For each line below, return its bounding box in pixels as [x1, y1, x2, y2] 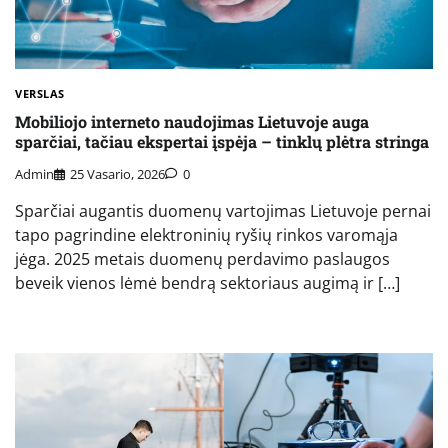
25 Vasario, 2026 [70, 165, 165, 184]
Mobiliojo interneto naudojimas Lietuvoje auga [15, 110, 369, 132]
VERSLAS [15, 85, 65, 101]
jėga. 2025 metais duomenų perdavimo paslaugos [15, 248, 390, 271]
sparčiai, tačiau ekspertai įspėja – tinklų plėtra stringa [15, 130, 429, 152]
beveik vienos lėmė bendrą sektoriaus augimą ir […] [15, 272, 400, 295]
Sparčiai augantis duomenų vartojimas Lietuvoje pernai [15, 200, 431, 223]
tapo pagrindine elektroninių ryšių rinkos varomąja [15, 224, 398, 247]
